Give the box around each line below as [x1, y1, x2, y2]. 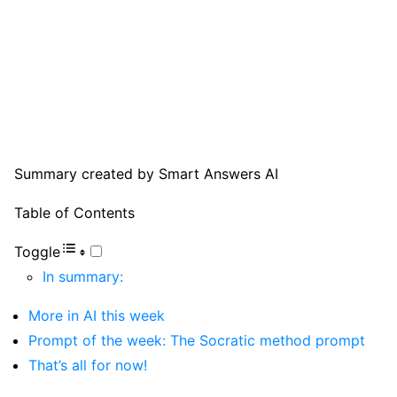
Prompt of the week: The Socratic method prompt [28, 331, 365, 350]
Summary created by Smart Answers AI [14, 165, 278, 183]
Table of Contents [14, 204, 135, 222]
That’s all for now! [28, 356, 152, 375]
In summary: [43, 268, 123, 286]
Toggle [14, 243, 60, 261]
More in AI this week [28, 307, 165, 325]
